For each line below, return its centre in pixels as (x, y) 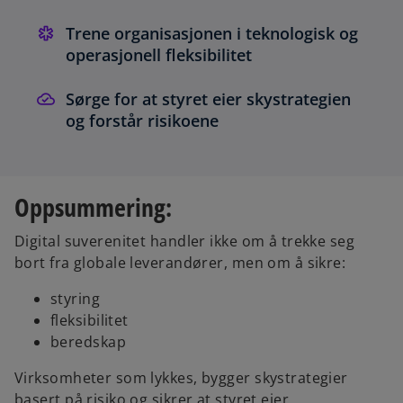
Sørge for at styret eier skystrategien (208, 99)
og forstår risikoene (142, 121)
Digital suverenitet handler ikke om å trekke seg (185, 242)
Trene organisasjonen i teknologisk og (212, 34)
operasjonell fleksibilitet (159, 55)
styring (76, 299)
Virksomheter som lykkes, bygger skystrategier (181, 378)
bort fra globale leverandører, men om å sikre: (180, 263)
